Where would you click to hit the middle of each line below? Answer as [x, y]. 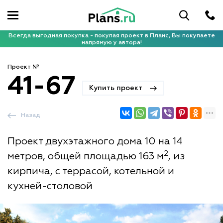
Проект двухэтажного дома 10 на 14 [95, 141]
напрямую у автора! [111, 43]
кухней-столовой [50, 186]
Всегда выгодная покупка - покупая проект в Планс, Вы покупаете [111, 36]
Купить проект [116, 88]
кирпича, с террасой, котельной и [91, 171]
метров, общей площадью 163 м [86, 156]
